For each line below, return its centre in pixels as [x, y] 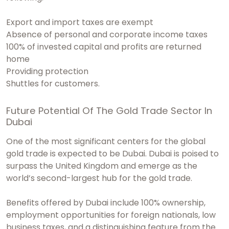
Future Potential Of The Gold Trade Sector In [109, 111]
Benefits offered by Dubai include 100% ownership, [106, 203]
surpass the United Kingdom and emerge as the [102, 166]
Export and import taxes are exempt [80, 22]
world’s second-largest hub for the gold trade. [100, 178]
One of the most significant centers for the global [106, 142]
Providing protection [47, 72]
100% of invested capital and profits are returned [104, 47]
